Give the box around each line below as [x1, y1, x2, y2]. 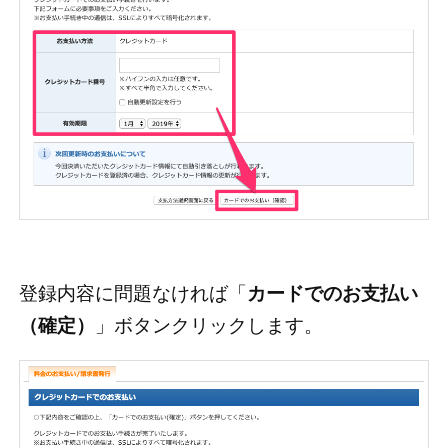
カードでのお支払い [246, 282, 418, 304]
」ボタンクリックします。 [94, 314, 323, 336]
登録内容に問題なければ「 [18, 282, 247, 304]
